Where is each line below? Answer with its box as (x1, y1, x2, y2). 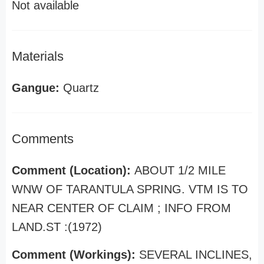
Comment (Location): (12, 164, 134, 177)
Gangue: (12, 81, 60, 94)
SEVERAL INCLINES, (139, 248, 252, 261)
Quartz (60, 81, 99, 94)
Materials (12, 49, 64, 64)
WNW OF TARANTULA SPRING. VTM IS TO (12, 183, 248, 196)
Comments (12, 131, 74, 146)
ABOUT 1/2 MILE (134, 164, 226, 177)
